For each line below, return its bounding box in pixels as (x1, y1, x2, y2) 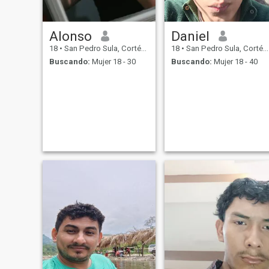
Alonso (49, 28, 92, 44)
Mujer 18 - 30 (89, 57, 136, 67)
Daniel (171, 28, 210, 44)
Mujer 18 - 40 (211, 57, 258, 67)
